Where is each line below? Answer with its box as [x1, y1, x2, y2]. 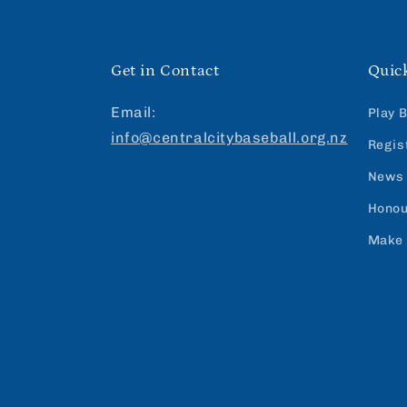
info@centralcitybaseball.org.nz [111, 128, 348, 146]
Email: [111, 103, 156, 121]
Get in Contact [111, 61, 220, 80]
